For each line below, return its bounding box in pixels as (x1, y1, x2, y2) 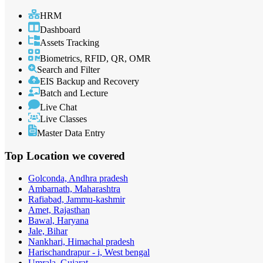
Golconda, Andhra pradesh (28, 173, 128, 184)
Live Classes (40, 113, 87, 124)
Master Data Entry (37, 127, 105, 138)
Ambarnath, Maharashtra (28, 184, 120, 194)
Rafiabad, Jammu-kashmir (28, 194, 125, 205)
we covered (72, 149, 125, 162)
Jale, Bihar (28, 226, 68, 237)
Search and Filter (37, 64, 100, 75)
